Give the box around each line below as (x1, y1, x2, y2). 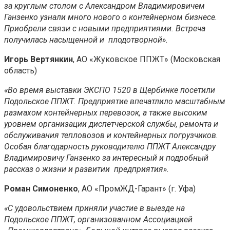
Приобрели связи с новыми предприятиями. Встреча (4, 23, 205, 33)
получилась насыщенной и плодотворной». (4, 34, 168, 45)
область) (4, 65, 37, 75)
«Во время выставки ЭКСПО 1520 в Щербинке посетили (4, 85, 215, 95)
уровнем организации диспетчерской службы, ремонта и (4, 119, 218, 129)
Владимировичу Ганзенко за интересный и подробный (4, 152, 208, 163)
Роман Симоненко (4, 183, 78, 194)
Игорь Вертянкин (4, 54, 73, 64)
